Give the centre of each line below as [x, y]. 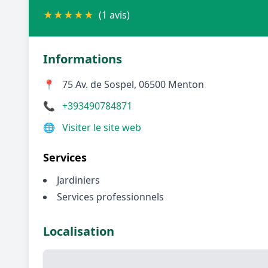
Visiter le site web [102, 127]
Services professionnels [110, 197]
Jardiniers [78, 180]
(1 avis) [114, 15]
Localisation [79, 231]
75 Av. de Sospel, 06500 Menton [133, 84]
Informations [83, 59]
